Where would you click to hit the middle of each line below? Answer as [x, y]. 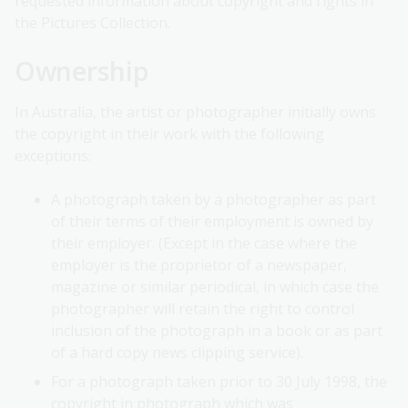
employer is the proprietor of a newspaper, [199, 265]
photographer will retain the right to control [203, 309]
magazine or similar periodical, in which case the [215, 287]
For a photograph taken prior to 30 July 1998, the [219, 382]
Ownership [82, 71]
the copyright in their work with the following [169, 134]
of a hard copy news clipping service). [177, 353]
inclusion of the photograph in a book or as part [217, 331]
